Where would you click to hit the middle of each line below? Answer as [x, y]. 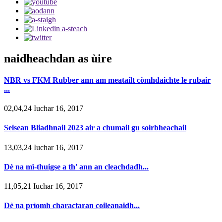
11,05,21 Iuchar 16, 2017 [43, 186]
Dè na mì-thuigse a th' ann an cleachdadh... [76, 166]
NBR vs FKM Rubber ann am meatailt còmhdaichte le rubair [107, 80]
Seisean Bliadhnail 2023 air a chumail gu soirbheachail [95, 128]
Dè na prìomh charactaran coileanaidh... [72, 206]
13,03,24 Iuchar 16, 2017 [44, 147]
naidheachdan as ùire [58, 58]
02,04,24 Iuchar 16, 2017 [44, 109]
